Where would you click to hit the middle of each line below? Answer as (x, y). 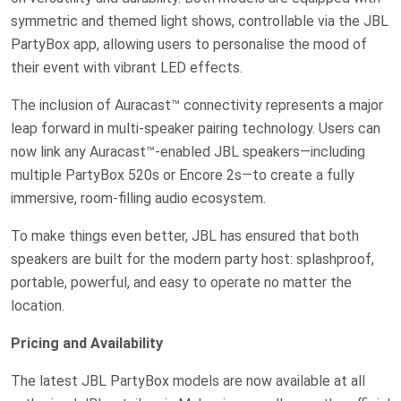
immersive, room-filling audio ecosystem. (138, 198)
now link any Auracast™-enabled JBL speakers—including (188, 151)
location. (38, 305)
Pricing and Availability (87, 343)
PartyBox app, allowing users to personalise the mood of (189, 44)
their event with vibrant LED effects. (127, 67)
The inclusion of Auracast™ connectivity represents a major (197, 105)
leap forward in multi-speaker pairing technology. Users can (196, 128)
